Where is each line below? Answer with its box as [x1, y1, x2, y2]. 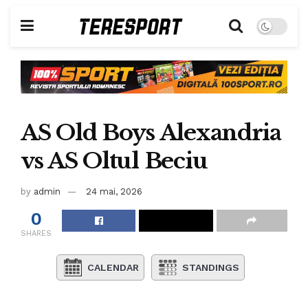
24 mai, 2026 [86, 186, 142, 197]
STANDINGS [182, 261, 239, 273]
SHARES [21, 228, 52, 238]
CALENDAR [87, 261, 139, 273]
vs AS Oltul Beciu [21, 146, 208, 175]
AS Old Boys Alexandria [21, 118, 281, 146]
